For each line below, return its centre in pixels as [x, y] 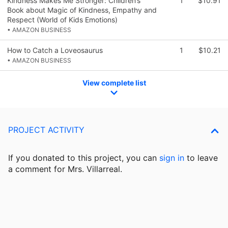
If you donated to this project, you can [84, 158]
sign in [172, 158]
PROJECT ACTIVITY [46, 130]
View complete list [114, 82]
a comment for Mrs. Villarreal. [65, 169]
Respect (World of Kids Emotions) [62, 19]
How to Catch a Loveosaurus [55, 50]
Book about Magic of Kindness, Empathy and [82, 10]
